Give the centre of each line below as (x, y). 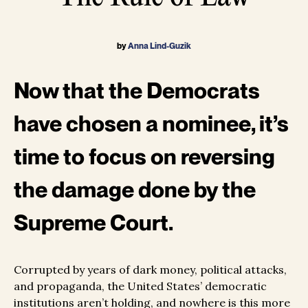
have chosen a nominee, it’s (151, 124)
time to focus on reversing (144, 157)
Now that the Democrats (137, 91)
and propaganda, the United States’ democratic (140, 286)
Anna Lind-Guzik (159, 46)
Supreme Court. (93, 223)
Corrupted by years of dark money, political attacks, (150, 270)
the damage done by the (135, 190)
